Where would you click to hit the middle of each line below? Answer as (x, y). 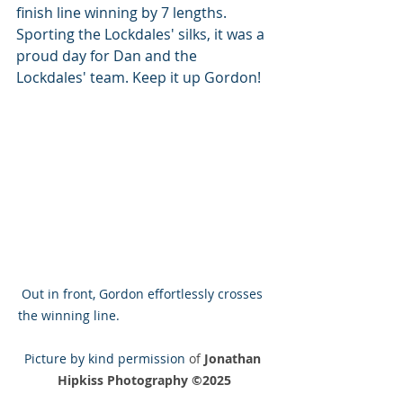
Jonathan (234, 359)
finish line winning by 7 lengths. (123, 13)
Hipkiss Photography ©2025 (144, 381)
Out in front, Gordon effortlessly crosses (144, 294)
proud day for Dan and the (108, 56)
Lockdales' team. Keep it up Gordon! (139, 77)
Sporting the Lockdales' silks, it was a (142, 34)
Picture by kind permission (106, 359)
